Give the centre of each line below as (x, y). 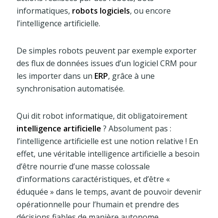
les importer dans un (55, 76)
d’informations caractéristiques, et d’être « (93, 179)
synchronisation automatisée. (70, 88)
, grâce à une (131, 76)
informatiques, (44, 10)
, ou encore (150, 10)
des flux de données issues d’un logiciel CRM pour (107, 63)
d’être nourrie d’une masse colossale (83, 166)
